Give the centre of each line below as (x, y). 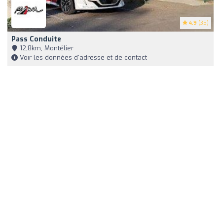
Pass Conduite (36, 39)
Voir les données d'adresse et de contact (82, 58)
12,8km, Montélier (46, 48)
